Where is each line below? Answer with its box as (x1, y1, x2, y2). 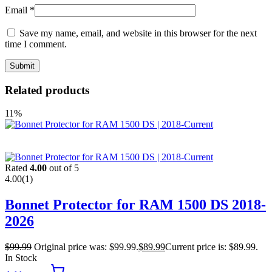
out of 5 (47, 163, 79, 174)
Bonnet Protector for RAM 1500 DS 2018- (5, 197, 266, 213)
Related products (5, 83, 89, 97)
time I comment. (5, 39, 67, 49)
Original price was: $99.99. (34, 242, 138, 253)
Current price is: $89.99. (165, 242, 258, 253)
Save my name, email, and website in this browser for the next (19, 28, 257, 38)
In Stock (5, 253, 37, 263)
